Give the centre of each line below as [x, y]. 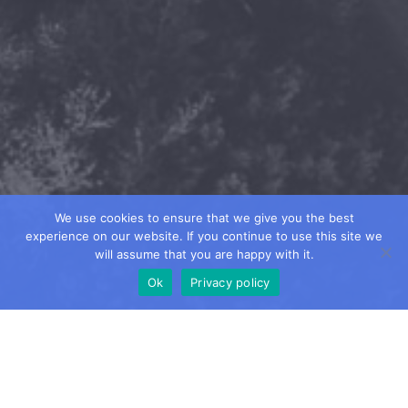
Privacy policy [230, 282]
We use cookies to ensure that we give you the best [204, 218]
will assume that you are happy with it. [204, 254]
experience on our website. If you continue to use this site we [204, 236]
